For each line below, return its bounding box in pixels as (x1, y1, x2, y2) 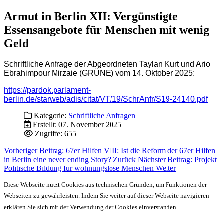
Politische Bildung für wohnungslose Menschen (4, 164, 156, 172)
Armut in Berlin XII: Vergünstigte (4, 10, 178, 23)
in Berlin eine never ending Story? (4, 155, 113, 164)
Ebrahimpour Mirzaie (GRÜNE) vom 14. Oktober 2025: (4, 68, 195, 77)
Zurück (113, 155, 136, 164)
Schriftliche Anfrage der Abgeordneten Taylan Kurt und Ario (4, 59, 210, 68)
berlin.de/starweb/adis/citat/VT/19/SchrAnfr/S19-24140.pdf (4, 94, 208, 103)
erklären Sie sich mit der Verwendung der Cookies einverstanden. (4, 203, 178, 211)
